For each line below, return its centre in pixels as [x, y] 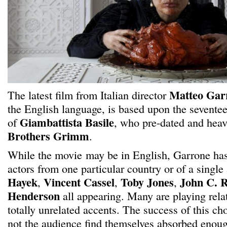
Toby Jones [147, 182]
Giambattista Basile [67, 122]
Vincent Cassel [79, 182]
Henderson [34, 196]
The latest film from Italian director [88, 95]
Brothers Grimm [48, 136]
